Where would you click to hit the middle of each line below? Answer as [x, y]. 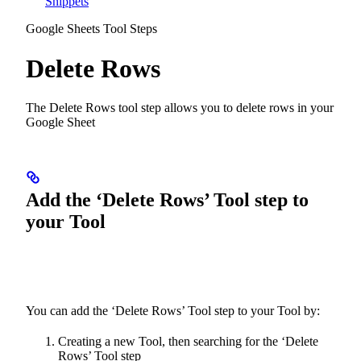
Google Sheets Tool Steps [91, 29]
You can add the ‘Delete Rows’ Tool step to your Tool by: [173, 311]
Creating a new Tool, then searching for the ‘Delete [188, 342]
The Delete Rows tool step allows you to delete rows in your [180, 108]
